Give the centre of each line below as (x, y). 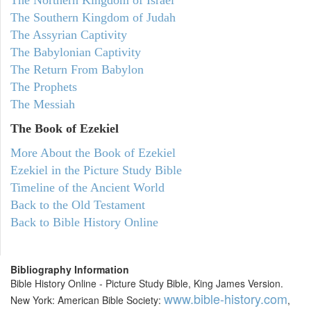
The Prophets (44, 87)
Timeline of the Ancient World (87, 188)
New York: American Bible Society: (87, 300)
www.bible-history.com (226, 299)
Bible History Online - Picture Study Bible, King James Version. (147, 284)
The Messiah (43, 104)
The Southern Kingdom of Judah (93, 18)
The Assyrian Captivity (69, 35)
